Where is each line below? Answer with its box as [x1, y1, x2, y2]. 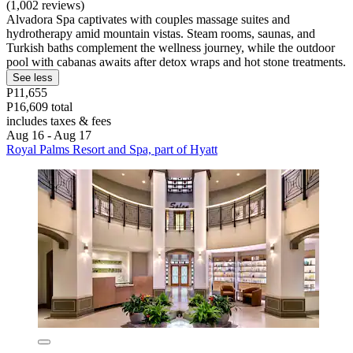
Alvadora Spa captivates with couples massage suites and [6, 12, 290, 26]
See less [13, 71, 53, 84]
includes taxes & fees [6, 113, 111, 128]
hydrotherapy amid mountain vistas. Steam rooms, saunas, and [6, 26, 315, 40]
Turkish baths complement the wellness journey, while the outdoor [6, 40, 335, 54]
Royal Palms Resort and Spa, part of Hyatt [6, 142, 217, 156]
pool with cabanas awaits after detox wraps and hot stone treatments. [6, 54, 346, 69]
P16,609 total [6, 99, 72, 113]
